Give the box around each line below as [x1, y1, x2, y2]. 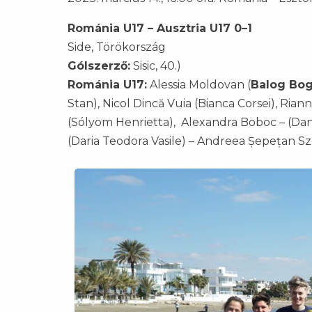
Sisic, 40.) [130, 59, 181, 72]
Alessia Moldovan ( [147, 78, 251, 91]
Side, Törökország [68, 40, 166, 54]
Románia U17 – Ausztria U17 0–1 [68, 22, 252, 35]
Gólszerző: [68, 59, 130, 72]
